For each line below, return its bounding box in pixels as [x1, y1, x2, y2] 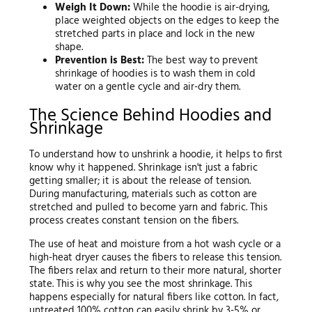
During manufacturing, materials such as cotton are [29, 186, 257, 203]
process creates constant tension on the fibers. [29, 212, 238, 230]
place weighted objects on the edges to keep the [55, 13, 280, 30]
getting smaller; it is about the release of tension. [29, 173, 251, 190]
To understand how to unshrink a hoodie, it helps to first [29, 146, 283, 164]
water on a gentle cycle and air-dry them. [55, 79, 241, 96]
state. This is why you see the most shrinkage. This [29, 276, 252, 293]
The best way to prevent [144, 52, 259, 70]
